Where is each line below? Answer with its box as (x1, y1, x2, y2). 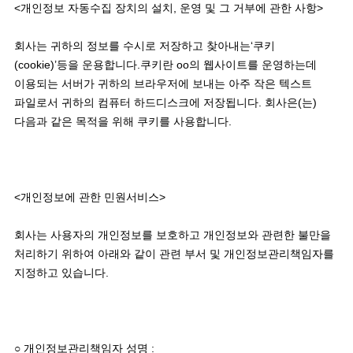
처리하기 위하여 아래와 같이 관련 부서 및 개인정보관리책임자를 (13, 247, 334, 260)
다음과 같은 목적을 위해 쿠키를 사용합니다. (13, 114, 232, 128)
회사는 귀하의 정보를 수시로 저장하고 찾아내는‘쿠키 (13, 39, 275, 52)
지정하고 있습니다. (13, 266, 112, 279)
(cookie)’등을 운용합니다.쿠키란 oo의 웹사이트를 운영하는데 (13, 58, 317, 71)
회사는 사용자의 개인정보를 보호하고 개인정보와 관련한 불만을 (13, 228, 331, 241)
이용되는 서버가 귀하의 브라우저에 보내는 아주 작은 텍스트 (13, 76, 312, 90)
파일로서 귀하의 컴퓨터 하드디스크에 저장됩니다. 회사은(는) (13, 95, 317, 109)
